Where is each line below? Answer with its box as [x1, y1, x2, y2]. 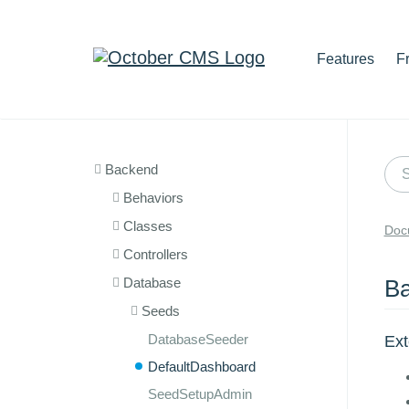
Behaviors [123, 190, 184, 205]
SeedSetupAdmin [148, 386, 252, 402]
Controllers [123, 246, 188, 262]
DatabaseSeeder [148, 331, 248, 347]
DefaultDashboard [148, 359, 256, 374]
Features [317, 51, 374, 67]
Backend [105, 162, 158, 177]
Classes [123, 218, 173, 234]
